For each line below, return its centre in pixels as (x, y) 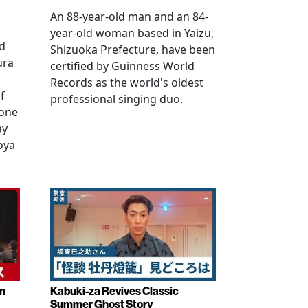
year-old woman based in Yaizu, (132, 33)
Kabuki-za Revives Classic (114, 290)
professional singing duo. (117, 99)
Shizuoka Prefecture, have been (133, 49)
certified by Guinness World (122, 66)
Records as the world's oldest (127, 82)
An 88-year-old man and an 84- (129, 16)
